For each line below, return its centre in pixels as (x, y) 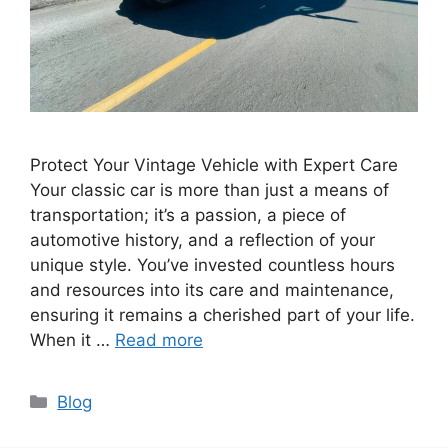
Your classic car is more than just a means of (209, 189)
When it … (72, 339)
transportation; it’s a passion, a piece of (188, 214)
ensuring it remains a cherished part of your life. (222, 314)
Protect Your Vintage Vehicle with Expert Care (214, 164)
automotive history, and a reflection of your (202, 239)
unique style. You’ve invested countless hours (212, 264)
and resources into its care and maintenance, (212, 289)
